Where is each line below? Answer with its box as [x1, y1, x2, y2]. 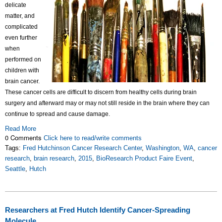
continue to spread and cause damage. [5, 111, 113, 117]
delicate [5, 1, 26, 8]
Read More [5, 125, 36, 132]
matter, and [5, 12, 35, 19]
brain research [34, 155, 74, 162]
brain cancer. [5, 78, 40, 85]
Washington [146, 144, 179, 152]
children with [5, 67, 39, 74]
